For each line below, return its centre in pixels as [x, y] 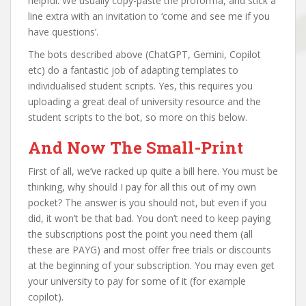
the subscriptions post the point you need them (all [140, 234]
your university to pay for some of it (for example [137, 281]
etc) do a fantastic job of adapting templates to [133, 70]
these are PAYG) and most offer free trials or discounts [150, 249]
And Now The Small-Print [136, 147]
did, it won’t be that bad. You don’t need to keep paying [149, 218]
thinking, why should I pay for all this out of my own [142, 186]
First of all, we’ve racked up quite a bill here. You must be [153, 171]
